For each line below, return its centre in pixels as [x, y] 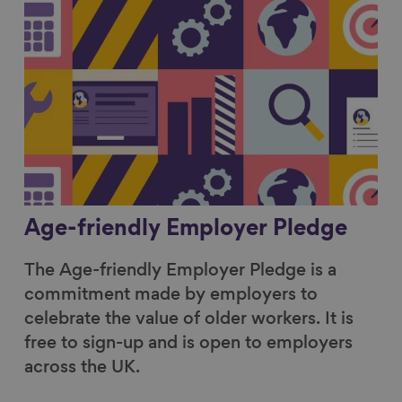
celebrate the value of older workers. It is [189, 319]
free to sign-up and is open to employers [188, 343]
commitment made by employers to [171, 295]
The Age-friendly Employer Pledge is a [180, 271]
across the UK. [82, 367]
